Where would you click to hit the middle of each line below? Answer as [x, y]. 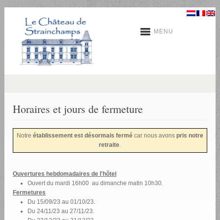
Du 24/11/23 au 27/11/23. [61, 211]
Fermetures [29, 193]
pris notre [190, 136]
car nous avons [154, 136]
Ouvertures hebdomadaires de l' [58, 174]
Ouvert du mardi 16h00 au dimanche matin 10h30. [96, 183]
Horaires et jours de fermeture [78, 109]
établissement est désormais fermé [82, 136]
